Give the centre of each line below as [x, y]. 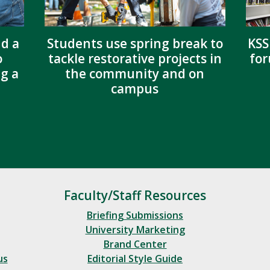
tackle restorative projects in [135, 58]
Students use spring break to [135, 43]
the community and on [135, 73]
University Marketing [135, 230]
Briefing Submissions [135, 215]
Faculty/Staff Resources [135, 196]
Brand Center [135, 244]
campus [135, 88]
